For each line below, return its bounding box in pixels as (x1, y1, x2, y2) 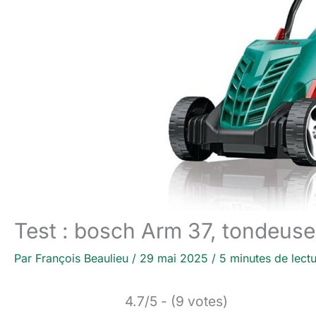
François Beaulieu (35, 251, 132, 265)
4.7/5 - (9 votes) (125, 293, 228, 310)
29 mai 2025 (140, 251, 212, 265)
